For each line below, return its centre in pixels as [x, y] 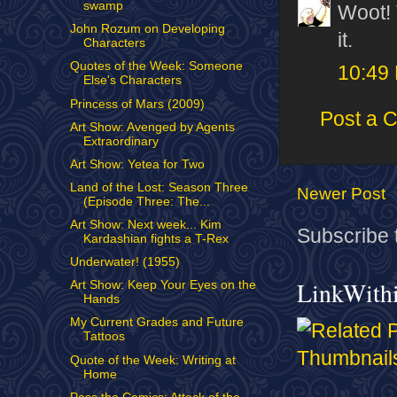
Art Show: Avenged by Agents [152, 127]
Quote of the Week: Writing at [152, 360]
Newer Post [341, 193]
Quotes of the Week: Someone [156, 66]
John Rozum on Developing [147, 29]
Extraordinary [121, 141]
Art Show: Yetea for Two [137, 164]
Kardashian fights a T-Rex [156, 239]
